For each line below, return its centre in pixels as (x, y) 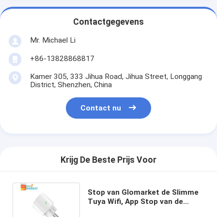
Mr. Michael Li (53, 40)
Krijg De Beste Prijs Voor (108, 160)
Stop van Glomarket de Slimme (143, 192)
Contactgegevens (108, 22)
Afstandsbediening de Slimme (141, 210)
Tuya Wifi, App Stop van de (135, 201)
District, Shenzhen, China (71, 85)
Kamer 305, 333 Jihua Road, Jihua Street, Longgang (116, 76)
